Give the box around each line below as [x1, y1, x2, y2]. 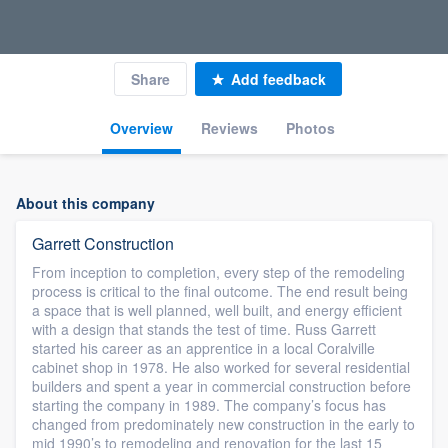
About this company [16, 193, 155, 213]
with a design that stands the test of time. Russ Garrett [32, 319, 376, 339]
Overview [109, 118, 173, 138]
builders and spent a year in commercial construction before [32, 376, 411, 396]
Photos [285, 118, 335, 138]
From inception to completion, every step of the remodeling [32, 262, 405, 282]
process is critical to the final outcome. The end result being [32, 281, 408, 301]
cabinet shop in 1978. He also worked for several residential [32, 357, 410, 377]
